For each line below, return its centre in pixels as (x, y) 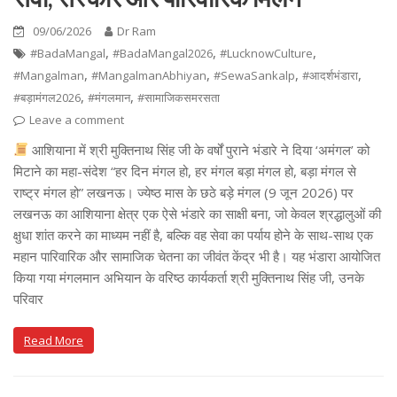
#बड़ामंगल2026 (47, 97)
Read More (54, 340)
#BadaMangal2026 (163, 53)
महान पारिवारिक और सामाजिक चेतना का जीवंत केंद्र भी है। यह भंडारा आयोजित (197, 256)
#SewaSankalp (254, 75)
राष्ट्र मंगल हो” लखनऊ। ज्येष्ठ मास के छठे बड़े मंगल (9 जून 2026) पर (183, 192)
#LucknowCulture (266, 53)
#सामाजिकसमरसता (179, 97)
